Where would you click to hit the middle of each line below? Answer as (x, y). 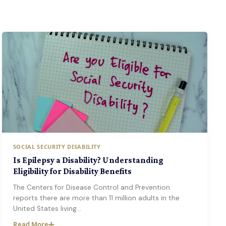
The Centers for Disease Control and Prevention (91, 187)
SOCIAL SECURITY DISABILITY (57, 147)
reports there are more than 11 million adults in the (96, 198)
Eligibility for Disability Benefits (72, 171)
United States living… (47, 209)
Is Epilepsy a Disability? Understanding (88, 160)
